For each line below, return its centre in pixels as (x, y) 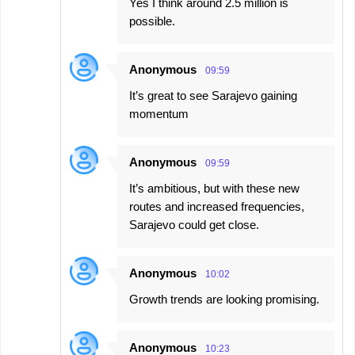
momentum (159, 113)
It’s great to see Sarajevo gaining (213, 95)
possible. (152, 21)
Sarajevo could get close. (194, 224)
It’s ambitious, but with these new (214, 188)
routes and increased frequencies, (217, 206)
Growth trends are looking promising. (224, 299)
